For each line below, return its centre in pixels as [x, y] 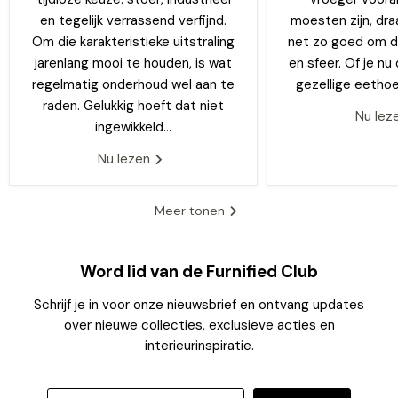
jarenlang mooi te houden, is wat [133, 64]
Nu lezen [125, 159]
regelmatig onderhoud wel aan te [133, 85]
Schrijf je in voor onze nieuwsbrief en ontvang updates [199, 305]
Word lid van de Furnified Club [199, 272]
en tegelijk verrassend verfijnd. [133, 21]
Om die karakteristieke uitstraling [133, 42]
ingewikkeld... [133, 127]
